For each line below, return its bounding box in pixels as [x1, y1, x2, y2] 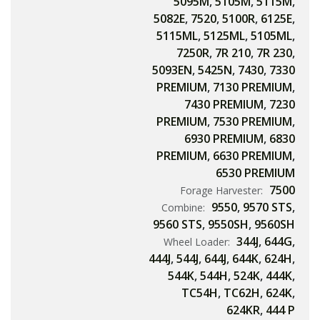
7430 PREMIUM [184, 96, 264, 113]
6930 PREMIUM [184, 131, 264, 147]
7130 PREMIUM [213, 79, 292, 96]
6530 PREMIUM [216, 165, 295, 181]
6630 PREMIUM [213, 148, 292, 164]
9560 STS [153, 216, 202, 233]
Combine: [161, 201, 208, 215]
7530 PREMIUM [213, 114, 292, 130]
